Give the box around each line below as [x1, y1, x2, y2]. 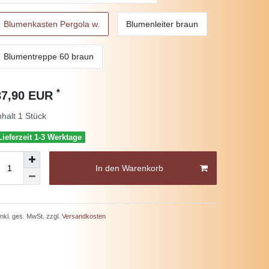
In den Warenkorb [95, 163, 163, 173]
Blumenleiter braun [126, 19, 198, 29]
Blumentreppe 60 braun [4, 51, 94, 61]
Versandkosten [60, 213, 106, 220]
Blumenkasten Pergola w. [4, 19, 100, 29]
